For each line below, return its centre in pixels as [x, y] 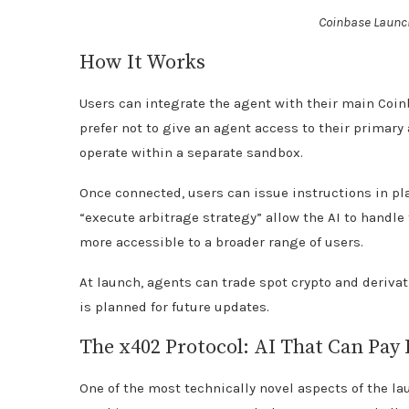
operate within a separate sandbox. [191, 152]
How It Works [142, 62]
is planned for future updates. [174, 306]
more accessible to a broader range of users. [221, 241]
